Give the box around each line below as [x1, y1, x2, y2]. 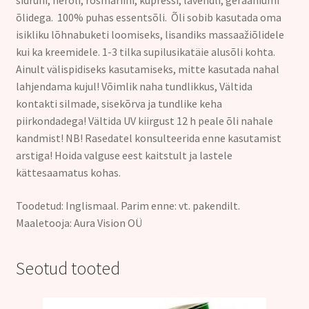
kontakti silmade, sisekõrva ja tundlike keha [15, 97, 222, 111]
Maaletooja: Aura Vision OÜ [15, 215, 142, 230]
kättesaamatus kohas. [15, 166, 121, 180]
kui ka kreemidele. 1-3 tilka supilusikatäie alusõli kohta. [15, 45, 275, 59]
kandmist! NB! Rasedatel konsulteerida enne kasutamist [15, 131, 281, 146]
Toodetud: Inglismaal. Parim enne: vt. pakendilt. [15, 198, 240, 212]
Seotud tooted [15, 257, 120, 280]
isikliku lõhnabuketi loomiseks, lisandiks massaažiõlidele [15, 28, 284, 42]
